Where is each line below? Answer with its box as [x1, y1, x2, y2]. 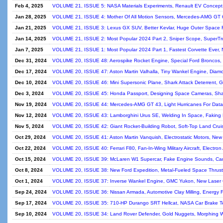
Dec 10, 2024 [15, 80, 47, 85]
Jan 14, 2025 [15, 36, 46, 41]
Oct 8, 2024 [15, 167, 43, 173]
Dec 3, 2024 [15, 91, 44, 96]
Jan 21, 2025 [15, 25, 46, 30]
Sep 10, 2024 [15, 211, 47, 217]
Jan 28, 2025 [15, 14, 46, 19]
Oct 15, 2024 [15, 156, 46, 162]
